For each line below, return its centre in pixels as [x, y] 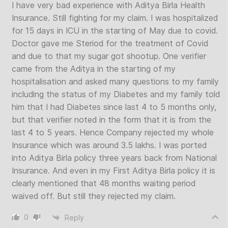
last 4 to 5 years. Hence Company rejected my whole [113, 132]
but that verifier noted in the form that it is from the [111, 120]
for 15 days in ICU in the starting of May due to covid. [115, 31]
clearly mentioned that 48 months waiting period [104, 183]
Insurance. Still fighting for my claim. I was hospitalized [115, 18]
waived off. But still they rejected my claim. [94, 196]
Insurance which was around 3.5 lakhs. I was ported [109, 145]
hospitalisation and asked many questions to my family [115, 81]
